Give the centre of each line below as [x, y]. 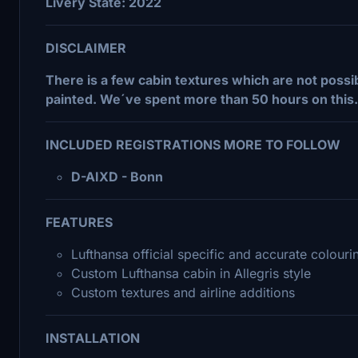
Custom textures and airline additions [183, 292]
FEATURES [79, 222]
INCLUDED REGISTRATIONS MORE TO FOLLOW [193, 144]
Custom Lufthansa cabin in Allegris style [191, 273]
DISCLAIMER [86, 48]
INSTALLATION [93, 338]
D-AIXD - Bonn [119, 176]
